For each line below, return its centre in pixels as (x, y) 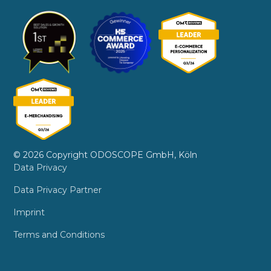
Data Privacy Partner (58, 190)
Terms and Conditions (59, 235)
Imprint (29, 213)
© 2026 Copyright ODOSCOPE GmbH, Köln (108, 155)
